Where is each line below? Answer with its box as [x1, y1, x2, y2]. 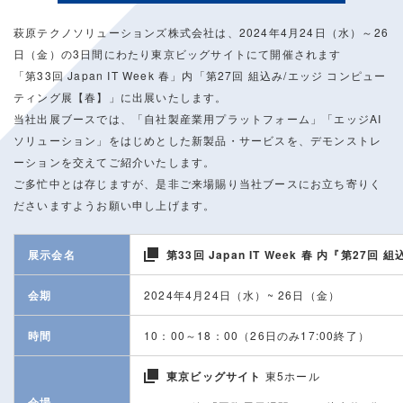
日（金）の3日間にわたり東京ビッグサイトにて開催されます [13, 46, 342, 61]
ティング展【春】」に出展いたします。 [13, 89, 228, 104]
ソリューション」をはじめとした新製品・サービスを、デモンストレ [13, 132, 382, 148]
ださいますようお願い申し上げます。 [13, 197, 216, 212]
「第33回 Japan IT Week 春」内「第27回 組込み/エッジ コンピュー [13, 67, 387, 83]
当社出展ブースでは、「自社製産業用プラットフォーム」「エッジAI [13, 111, 382, 126]
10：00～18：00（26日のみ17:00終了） [144, 327, 370, 343]
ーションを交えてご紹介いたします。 [13, 154, 216, 169]
